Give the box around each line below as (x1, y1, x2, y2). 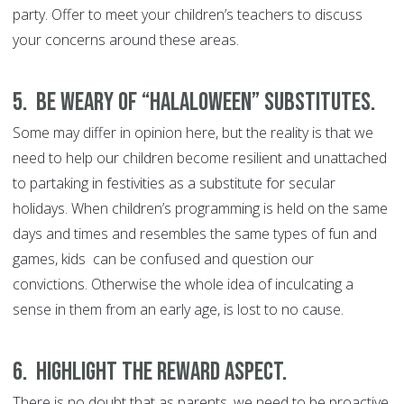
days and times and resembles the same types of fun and (13, 224, 377, 244)
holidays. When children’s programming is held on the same (13, 198, 388, 219)
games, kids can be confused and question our (13, 249, 314, 270)
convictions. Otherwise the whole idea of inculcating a (13, 274, 353, 295)
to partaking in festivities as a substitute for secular (13, 173, 335, 194)
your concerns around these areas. (13, 30, 243, 50)
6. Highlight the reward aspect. (13, 356, 287, 389)
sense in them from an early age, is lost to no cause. (13, 299, 344, 320)
